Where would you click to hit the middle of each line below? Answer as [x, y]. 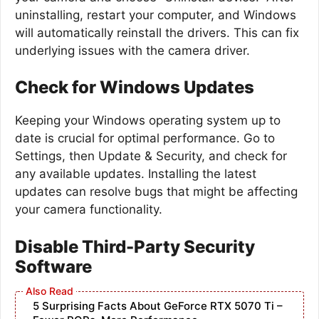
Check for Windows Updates [135, 87]
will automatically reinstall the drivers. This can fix [157, 32]
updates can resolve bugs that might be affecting [156, 192]
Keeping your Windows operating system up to [148, 120]
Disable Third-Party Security [135, 246]
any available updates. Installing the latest [136, 174]
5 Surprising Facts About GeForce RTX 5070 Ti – [158, 305]
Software [53, 266]
